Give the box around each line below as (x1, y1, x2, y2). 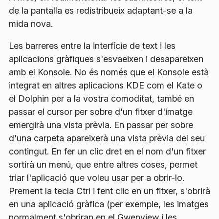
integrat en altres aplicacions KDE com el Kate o (9, 80, 202, 90)
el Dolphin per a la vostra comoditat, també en (9, 93, 194, 104)
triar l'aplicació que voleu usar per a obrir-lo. (9, 173, 184, 183)
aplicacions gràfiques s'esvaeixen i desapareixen (9, 54, 203, 64)
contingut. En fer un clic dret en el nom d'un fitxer (9, 146, 206, 156)
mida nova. (9, 19, 53, 29)
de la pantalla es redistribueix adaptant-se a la (9, 5, 193, 16)
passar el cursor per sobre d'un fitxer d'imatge (9, 107, 193, 117)
